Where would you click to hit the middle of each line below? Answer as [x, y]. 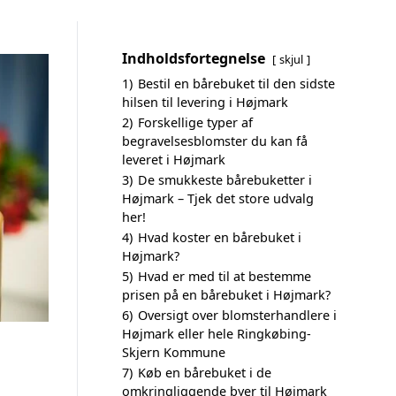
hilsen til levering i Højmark [205, 102]
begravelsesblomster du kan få [215, 141]
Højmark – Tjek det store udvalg [218, 198]
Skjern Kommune [174, 352]
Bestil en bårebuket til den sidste [236, 84]
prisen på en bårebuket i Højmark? [226, 295]
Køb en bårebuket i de [205, 373]
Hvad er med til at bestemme [225, 276]
